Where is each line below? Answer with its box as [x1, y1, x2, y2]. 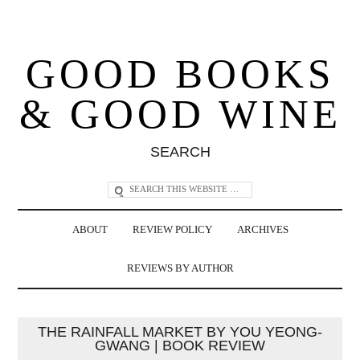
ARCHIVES [236, 223, 288, 235]
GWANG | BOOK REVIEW [95, 337, 265, 354]
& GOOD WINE [18, 91, 342, 137]
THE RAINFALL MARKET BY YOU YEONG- [38, 323, 322, 340]
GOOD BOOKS [26, 51, 334, 96]
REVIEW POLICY [132, 223, 212, 235]
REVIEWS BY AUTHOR [126, 262, 234, 274]
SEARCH [149, 143, 211, 160]
